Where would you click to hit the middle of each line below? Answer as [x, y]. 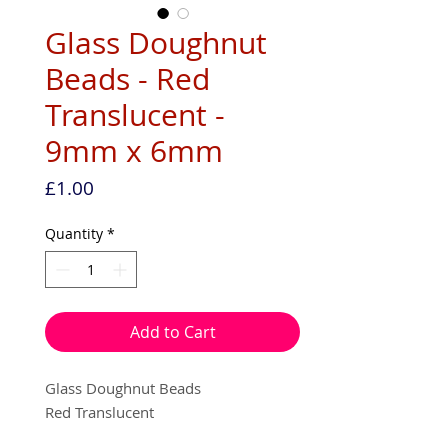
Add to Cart [172, 331]
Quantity [74, 233]
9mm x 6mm [134, 150]
